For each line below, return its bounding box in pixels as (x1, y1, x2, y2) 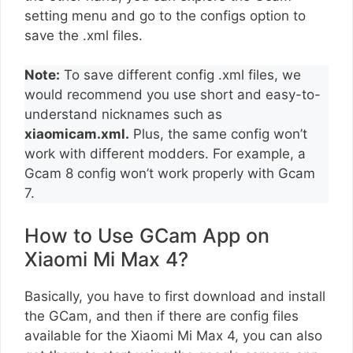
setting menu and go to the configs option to (24, 7, 306, 24)
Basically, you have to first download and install (24, 288, 325, 304)
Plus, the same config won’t (129, 126, 307, 143)
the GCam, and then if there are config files (24, 307, 299, 324)
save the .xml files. (24, 27, 147, 43)
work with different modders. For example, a (24, 146, 306, 162)
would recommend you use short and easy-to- (24, 87, 321, 103)
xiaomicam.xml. (24, 126, 129, 143)
